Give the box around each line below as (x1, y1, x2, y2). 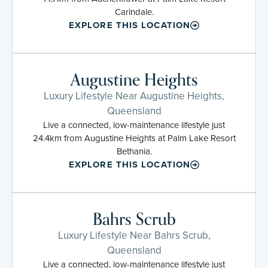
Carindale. (114, 5, 154, 19)
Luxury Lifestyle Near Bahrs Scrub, (57, 227, 211, 243)
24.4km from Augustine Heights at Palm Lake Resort (32, 131, 236, 145)
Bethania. (116, 144, 152, 158)
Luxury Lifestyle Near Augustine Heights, (44, 88, 224, 103)
